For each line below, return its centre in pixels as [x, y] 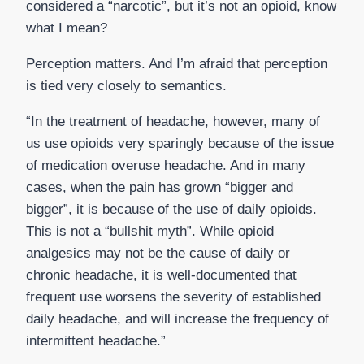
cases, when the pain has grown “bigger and [160, 188]
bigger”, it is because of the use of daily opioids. [171, 210]
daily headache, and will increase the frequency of [178, 319]
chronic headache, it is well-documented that [161, 275]
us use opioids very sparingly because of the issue [180, 144]
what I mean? [67, 28]
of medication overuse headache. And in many [166, 166]
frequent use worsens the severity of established [173, 297]
